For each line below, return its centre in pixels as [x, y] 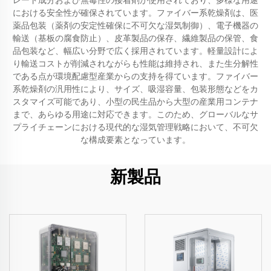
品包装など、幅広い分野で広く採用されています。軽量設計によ [135, 51]
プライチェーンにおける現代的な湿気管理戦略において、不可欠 [135, 127]
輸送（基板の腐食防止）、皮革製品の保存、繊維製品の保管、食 [135, 38]
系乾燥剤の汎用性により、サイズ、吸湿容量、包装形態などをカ [135, 89]
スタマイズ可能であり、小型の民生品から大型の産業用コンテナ [135, 102]
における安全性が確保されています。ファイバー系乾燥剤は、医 [135, 13]
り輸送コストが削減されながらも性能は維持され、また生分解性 [135, 64]
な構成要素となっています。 [135, 140]
